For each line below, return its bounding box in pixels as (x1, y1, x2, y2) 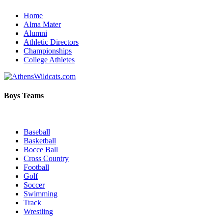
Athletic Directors (24, 38, 79, 47)
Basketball (24, 136, 56, 145)
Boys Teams (4, 91, 44, 100)
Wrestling (24, 207, 53, 216)
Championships (24, 47, 72, 55)
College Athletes (24, 55, 75, 64)
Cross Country (24, 154, 69, 163)
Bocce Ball (24, 145, 58, 154)
